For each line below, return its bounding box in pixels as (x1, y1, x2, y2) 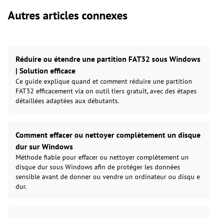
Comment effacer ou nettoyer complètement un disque (16, 129, 200, 140)
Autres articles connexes (8, 7, 127, 23)
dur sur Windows (16, 141, 73, 151)
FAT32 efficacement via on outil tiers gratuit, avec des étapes (16, 86, 197, 95)
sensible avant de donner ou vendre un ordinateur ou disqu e (16, 172, 200, 181)
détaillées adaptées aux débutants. (16, 96, 119, 105)
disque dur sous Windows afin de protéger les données (16, 162, 180, 171)
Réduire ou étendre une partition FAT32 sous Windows (16, 54, 200, 64)
